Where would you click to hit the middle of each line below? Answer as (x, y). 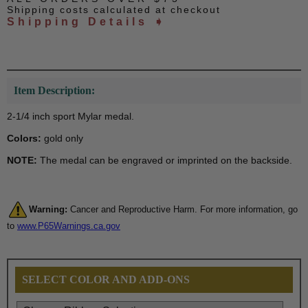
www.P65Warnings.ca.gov (69, 226)
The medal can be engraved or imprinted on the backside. (165, 161)
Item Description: (54, 91)
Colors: (24, 139)
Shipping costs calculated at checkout (114, 10)
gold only (62, 139)
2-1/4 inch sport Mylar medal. (70, 117)
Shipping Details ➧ (87, 22)
